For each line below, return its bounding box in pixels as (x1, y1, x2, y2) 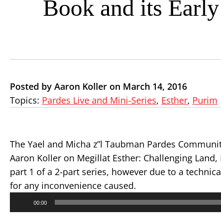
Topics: (10, 94, 42, 106)
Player (9, 202, 30, 211)
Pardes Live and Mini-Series (42, 94, 156, 106)
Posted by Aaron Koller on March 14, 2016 (10, 80, 187, 92)
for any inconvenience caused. (10, 180, 136, 191)
